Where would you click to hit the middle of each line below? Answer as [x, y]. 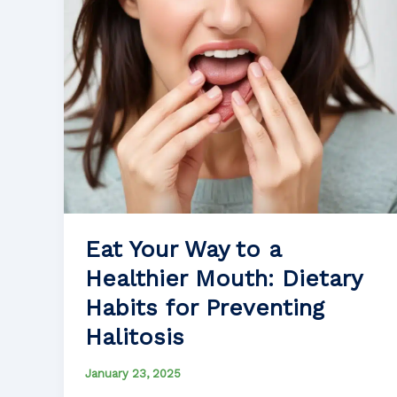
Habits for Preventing [205, 308]
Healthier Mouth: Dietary [223, 279]
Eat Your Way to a [183, 249]
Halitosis [135, 337]
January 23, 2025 [133, 374]
